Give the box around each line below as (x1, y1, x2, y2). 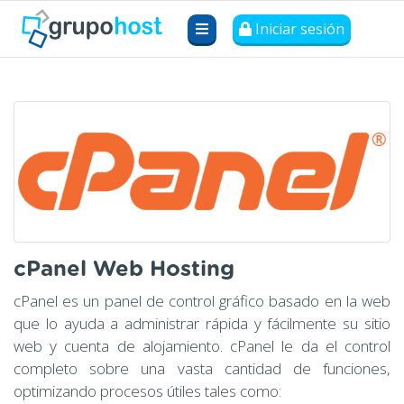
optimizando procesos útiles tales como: (14, 381, 281, 402)
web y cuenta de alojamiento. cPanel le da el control (14, 335, 390, 357)
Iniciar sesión (252, 19, 345, 39)
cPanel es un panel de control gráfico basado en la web (14, 290, 390, 312)
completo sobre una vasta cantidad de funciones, (14, 358, 390, 380)
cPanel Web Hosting (14, 259, 234, 281)
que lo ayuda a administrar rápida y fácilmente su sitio (14, 313, 390, 335)
